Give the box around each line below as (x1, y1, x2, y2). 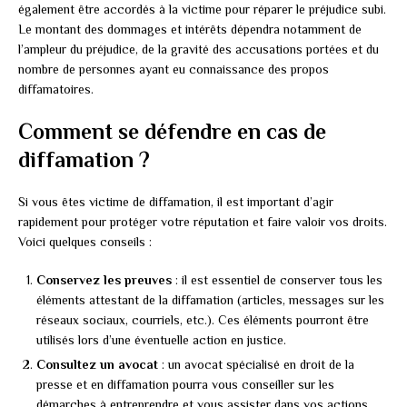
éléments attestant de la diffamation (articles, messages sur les (36, 293, 384, 308)
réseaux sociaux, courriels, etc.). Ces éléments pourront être (36, 313, 369, 328)
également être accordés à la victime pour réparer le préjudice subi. (18, 2, 386, 17)
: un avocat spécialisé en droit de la (158, 357, 354, 372)
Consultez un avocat (36, 357, 158, 372)
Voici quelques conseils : (18, 234, 152, 250)
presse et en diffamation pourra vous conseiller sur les (36, 377, 334, 392)
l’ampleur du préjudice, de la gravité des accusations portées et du (18, 42, 379, 57)
